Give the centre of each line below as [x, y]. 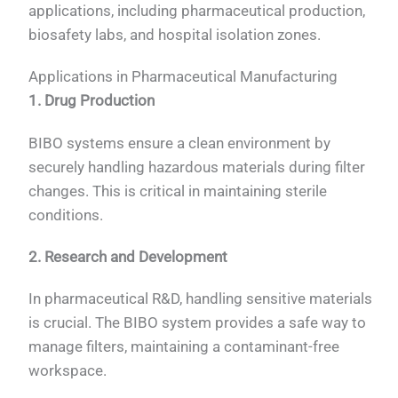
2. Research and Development [128, 256]
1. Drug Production [92, 101]
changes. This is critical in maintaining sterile [178, 191]
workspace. [68, 371]
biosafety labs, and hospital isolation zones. [175, 34]
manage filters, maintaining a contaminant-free [184, 347]
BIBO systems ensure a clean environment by [180, 143]
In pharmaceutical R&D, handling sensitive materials [201, 299]
